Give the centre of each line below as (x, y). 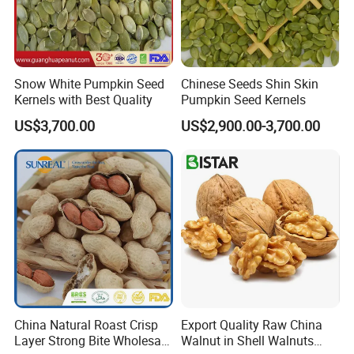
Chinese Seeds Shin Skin (249, 83)
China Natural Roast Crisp (87, 325)
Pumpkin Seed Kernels (243, 99)
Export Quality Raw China (251, 325)
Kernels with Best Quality (84, 99)
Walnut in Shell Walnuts (247, 341)
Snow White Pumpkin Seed (90, 83)
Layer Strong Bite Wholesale (93, 341)
